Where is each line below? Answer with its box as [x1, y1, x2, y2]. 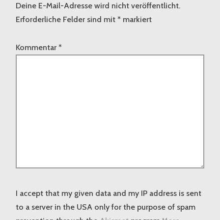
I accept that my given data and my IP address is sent [16, 189, 201, 198]
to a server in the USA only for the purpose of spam [16, 202, 195, 212]
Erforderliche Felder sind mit [16, 15, 117, 25]
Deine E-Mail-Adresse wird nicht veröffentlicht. [16, 1, 180, 11]
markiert [121, 15, 152, 25]
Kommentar [16, 42, 58, 52]
